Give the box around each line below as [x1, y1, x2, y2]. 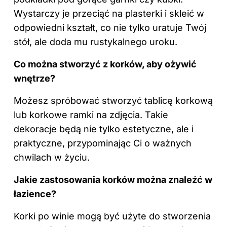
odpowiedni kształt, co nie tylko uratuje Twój [14, 22, 206, 33]
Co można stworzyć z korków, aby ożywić [14, 59, 197, 70]
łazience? [14, 188, 56, 200]
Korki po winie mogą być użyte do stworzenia [14, 211, 211, 222]
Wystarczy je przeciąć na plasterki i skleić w [14, 8, 204, 19]
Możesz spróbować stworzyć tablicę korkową [14, 95, 213, 106]
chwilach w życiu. [14, 152, 90, 163]
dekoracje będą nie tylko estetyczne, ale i [14, 124, 194, 135]
